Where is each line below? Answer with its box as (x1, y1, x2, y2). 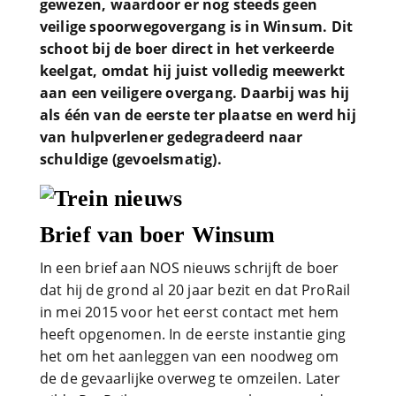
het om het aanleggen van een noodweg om (39, 346, 339, 366)
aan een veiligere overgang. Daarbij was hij (39, 83, 350, 103)
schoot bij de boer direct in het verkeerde (39, 39, 335, 58)
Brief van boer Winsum (39, 222, 275, 247)
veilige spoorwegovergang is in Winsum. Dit (39, 17, 354, 36)
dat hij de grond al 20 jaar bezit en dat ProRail (39, 280, 351, 300)
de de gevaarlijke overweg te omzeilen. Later (39, 369, 341, 388)
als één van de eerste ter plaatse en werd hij (39, 105, 356, 125)
